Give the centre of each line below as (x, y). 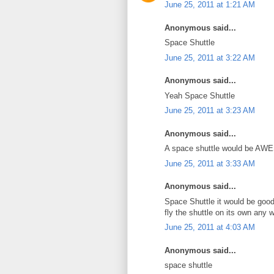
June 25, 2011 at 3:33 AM (210, 163)
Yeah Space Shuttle (200, 95)
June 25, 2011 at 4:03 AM (210, 227)
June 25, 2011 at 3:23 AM (210, 110)
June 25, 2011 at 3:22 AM (210, 57)
